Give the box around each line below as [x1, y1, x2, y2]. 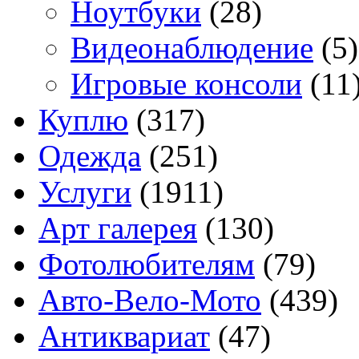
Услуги [38, 175, 131, 210]
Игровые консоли [71, 67, 302, 102]
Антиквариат [38, 319, 210, 354]
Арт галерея [38, 211, 197, 246]
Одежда [38, 139, 141, 174]
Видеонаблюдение [71, 30, 313, 66]
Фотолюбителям [38, 247, 255, 282]
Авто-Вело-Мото [38, 283, 261, 318]
